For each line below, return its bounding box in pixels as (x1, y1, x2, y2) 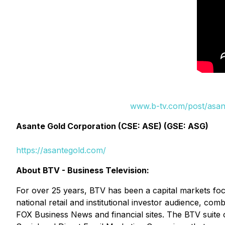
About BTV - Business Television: (16, 165, 149, 175)
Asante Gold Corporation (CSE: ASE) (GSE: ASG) (16, 121, 208, 131)
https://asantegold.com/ (16, 145, 106, 155)
